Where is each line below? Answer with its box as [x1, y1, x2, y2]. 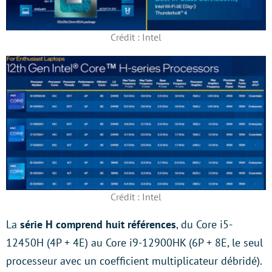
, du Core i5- [176, 217, 233, 231]
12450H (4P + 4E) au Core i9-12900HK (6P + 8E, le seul [6, 235, 263, 250]
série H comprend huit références [20, 217, 176, 231]
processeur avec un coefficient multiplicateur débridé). [6, 253, 262, 268]
